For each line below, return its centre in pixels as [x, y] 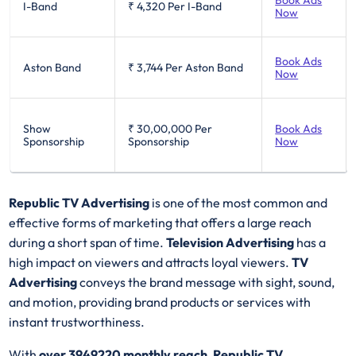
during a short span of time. [88, 243]
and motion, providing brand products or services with [160, 302]
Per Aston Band [205, 68]
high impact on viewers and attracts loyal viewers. [151, 263]
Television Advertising [230, 243]
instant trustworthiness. [77, 322]
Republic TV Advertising [79, 203]
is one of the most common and [239, 203]
